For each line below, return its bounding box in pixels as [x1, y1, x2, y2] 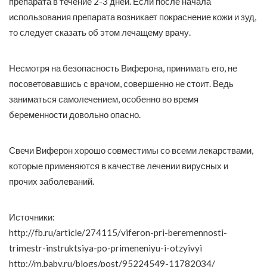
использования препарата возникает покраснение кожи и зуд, [9, 11, 256, 23]
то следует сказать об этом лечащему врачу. [9, 27, 191, 38]
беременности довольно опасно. [9, 109, 141, 120]
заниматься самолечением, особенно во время [9, 94, 198, 105]
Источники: [9, 212, 55, 223]
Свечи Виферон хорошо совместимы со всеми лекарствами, [9, 145, 253, 156]
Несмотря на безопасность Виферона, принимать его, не [9, 63, 237, 74]
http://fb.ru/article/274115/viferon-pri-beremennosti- [9, 227, 227, 238]
